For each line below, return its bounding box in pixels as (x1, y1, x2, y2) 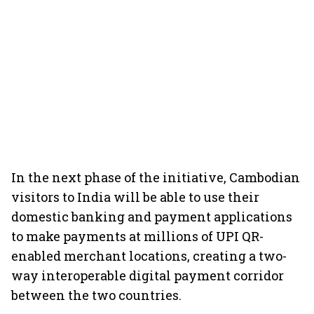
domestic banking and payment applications (11, 208, 292, 225)
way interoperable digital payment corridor (11, 267, 284, 284)
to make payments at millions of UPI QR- (11, 228, 264, 245)
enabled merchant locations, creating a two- (11, 247, 287, 264)
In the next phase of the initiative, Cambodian (11, 169, 300, 186)
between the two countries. (11, 287, 182, 303)
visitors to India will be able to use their (11, 189, 259, 205)
